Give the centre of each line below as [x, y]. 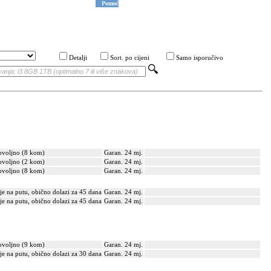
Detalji [78, 58]
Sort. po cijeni [130, 58]
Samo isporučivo [200, 58]
